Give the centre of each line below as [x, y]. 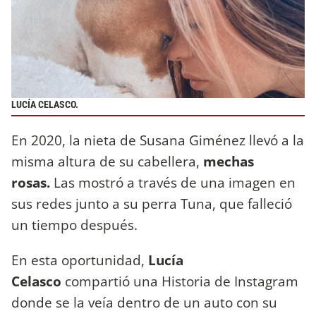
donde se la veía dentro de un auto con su [144, 302]
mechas [227, 162]
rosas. [32, 183]
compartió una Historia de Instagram [180, 281]
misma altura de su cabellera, [105, 162]
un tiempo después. [74, 225]
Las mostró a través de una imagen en [175, 183]
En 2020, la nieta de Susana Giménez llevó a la [158, 140]
